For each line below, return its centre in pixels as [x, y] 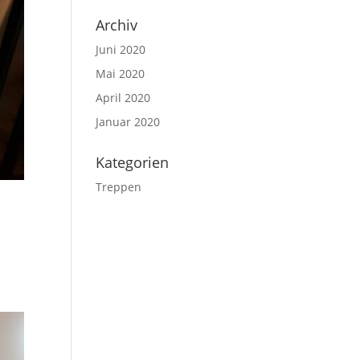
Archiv [117, 25]
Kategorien [133, 162]
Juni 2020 [121, 49]
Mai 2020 [121, 74]
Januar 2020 [128, 122]
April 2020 [123, 98]
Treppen [119, 187]
